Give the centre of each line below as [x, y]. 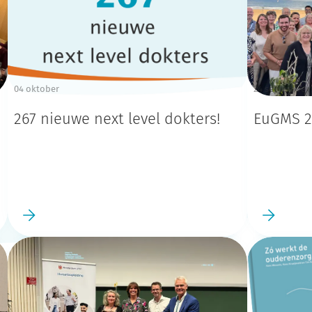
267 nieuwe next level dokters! [117, 119]
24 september [282, 89]
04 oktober [37, 89]
